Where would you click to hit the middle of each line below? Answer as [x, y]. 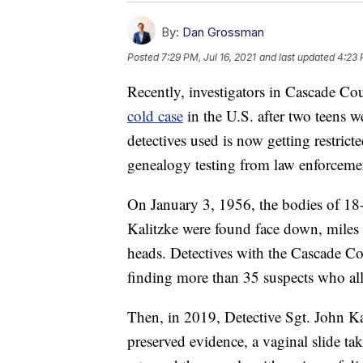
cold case [155, 115]
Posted [144, 57]
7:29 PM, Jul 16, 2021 [209, 57]
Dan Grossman [223, 32]
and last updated [297, 57]
